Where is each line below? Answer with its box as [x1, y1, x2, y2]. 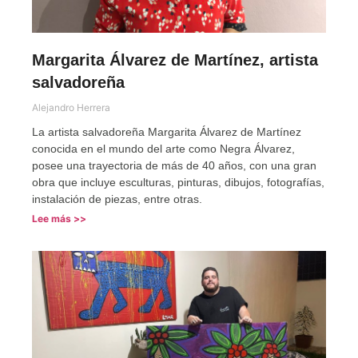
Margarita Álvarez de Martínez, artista [32, 50, 318, 69]
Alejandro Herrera [32, 101, 110, 113]
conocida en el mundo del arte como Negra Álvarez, [32, 141, 295, 155]
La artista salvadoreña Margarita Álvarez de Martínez [32, 125, 301, 138]
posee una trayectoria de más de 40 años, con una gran [32, 158, 316, 172]
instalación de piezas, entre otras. [32, 192, 202, 205]
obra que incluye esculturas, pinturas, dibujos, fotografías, [32, 175, 324, 189]
